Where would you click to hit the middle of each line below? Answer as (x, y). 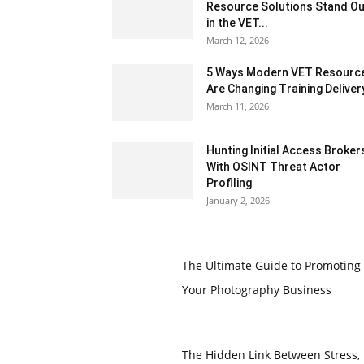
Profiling (229, 182)
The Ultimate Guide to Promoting (271, 265)
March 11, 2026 (238, 106)
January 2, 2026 (238, 200)
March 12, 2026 (238, 40)
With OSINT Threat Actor (273, 166)
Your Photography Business (256, 289)
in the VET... (237, 22)
